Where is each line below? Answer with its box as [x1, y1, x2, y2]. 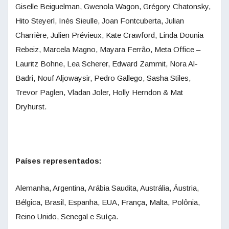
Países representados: [15, 156, 102, 166]
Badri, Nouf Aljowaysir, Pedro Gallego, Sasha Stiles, [15, 74, 191, 83]
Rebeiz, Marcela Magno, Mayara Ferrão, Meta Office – [15, 45, 200, 54]
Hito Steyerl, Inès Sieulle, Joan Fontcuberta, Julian [15, 16, 184, 26]
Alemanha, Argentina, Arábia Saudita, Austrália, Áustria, [15, 184, 199, 193]
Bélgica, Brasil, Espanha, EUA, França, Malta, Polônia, [15, 198, 200, 207]
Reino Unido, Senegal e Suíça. [15, 212, 118, 221]
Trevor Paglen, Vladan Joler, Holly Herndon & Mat [15, 88, 183, 97]
